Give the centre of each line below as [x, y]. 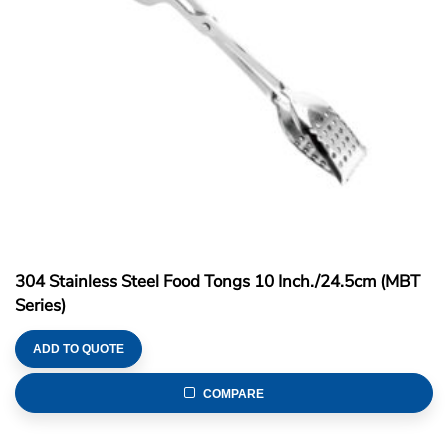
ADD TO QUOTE [78, 348]
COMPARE [234, 393]
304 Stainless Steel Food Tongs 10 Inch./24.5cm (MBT [217, 281]
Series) [40, 305]
